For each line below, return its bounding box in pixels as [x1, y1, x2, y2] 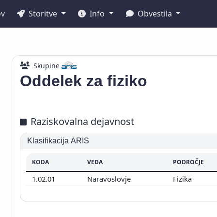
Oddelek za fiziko [20, 72, 147, 90]
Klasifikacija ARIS [27, 137, 90, 145]
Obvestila [135, 8, 174, 19]
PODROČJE [173, 157, 204, 166]
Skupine [33, 61, 60, 70]
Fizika [173, 173, 194, 184]
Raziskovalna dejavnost [31, 115, 134, 128]
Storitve [27, 8, 60, 19]
